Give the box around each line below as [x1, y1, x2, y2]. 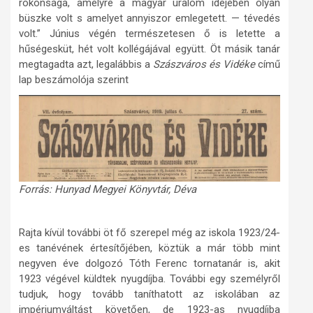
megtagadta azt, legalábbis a [19, 58, 153, 71]
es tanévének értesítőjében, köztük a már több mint [19, 242, 280, 254]
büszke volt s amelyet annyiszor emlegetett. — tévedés [19, 12, 280, 25]
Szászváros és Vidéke [153, 58, 255, 71]
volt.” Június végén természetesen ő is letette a [19, 27, 280, 41]
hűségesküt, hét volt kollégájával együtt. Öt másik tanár [19, 43, 280, 56]
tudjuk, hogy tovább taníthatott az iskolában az [19, 288, 280, 300]
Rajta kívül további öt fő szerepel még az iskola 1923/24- [19, 226, 280, 239]
